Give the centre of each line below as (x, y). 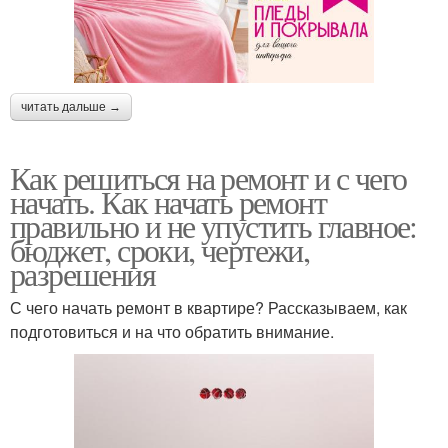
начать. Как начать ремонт (168, 201)
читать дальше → (71, 106)
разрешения (82, 273)
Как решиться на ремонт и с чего (208, 177)
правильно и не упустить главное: (213, 225)
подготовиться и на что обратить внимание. (172, 331)
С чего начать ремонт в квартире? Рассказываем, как (208, 307)
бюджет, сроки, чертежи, (160, 249)
